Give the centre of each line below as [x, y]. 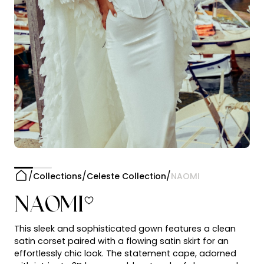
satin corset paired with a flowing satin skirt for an [121, 241]
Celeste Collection [126, 176]
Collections [57, 176]
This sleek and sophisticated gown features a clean [125, 228]
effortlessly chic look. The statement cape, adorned [125, 253]
